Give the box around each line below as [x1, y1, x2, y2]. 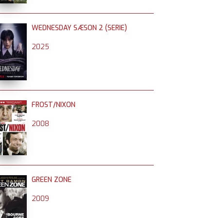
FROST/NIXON [32, 100, 75, 109]
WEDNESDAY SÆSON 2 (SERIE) [32, 23, 127, 33]
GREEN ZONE [32, 175, 72, 184]
